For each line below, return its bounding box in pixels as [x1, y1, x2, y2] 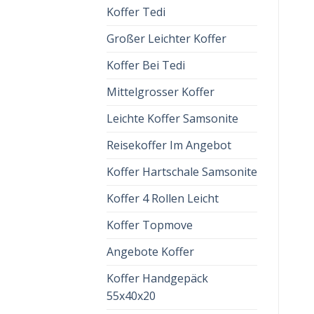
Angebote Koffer [107, 244, 194, 259]
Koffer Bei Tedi [107, 57, 185, 73]
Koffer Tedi [107, 4, 165, 20]
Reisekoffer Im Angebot [107, 137, 231, 153]
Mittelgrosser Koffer [107, 84, 214, 100]
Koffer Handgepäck [107, 271, 208, 286]
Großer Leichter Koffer [107, 31, 226, 46]
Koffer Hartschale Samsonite [107, 164, 257, 179]
